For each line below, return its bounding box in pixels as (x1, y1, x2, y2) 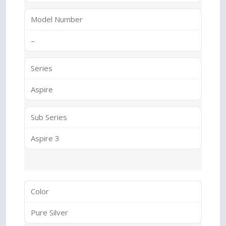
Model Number (31, 14, 83, 24)
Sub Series (31, 112, 67, 122)
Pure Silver (31, 207, 68, 217)
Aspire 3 (31, 133, 60, 143)
